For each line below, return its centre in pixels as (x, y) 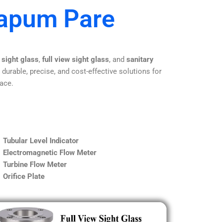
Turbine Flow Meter (35, 164)
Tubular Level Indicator (41, 140)
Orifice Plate (24, 176)
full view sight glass (76, 59)
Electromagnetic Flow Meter (50, 152)
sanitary (140, 59)
